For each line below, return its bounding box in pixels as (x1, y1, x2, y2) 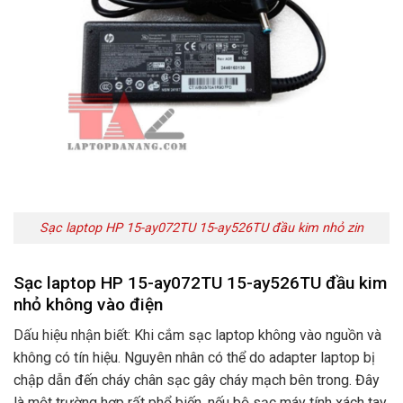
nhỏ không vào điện (13, 293, 163, 315)
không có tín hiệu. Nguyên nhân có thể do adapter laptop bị (13, 349, 375, 367)
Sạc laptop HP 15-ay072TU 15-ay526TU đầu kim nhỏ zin (40, 219, 363, 236)
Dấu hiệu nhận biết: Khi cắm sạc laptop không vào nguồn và (13, 327, 381, 345)
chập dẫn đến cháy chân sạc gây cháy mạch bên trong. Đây (13, 372, 380, 390)
